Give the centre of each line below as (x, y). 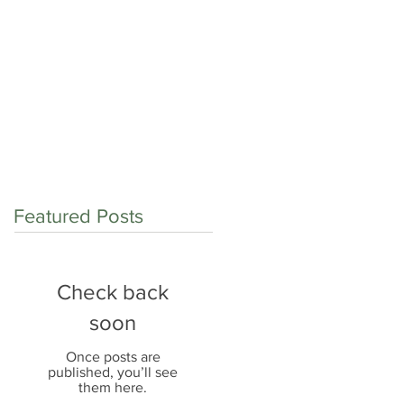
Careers (189, 147)
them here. (113, 387)
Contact (80, 147)
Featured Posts (78, 216)
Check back (113, 292)
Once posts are (113, 357)
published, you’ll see (113, 372)
